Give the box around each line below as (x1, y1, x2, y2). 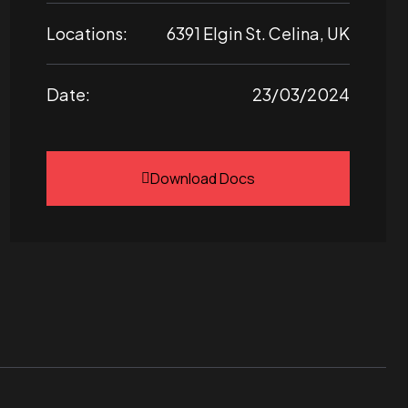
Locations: (46, 23, 127, 44)
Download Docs (150, 168, 255, 189)
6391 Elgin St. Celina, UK (167, 23, 350, 44)
